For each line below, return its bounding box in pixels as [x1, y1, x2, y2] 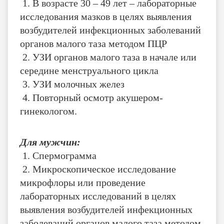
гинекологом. [20, 105, 77, 116]
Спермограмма [32, 149, 96, 161]
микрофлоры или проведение [20, 176, 145, 188]
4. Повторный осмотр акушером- [20, 91, 163, 103]
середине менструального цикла [20, 64, 158, 76]
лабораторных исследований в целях [20, 190, 176, 201]
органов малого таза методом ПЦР [20, 37, 167, 49]
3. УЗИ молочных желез [20, 78, 124, 89]
